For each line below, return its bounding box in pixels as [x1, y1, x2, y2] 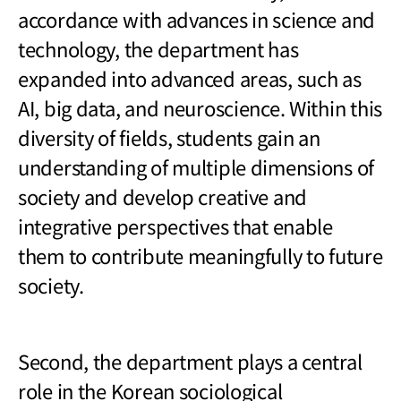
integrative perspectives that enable [18, 210, 333, 240]
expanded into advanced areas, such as [18, 63, 362, 92]
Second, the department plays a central [18, 346, 363, 375]
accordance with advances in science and [18, 4, 376, 33]
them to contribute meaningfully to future [18, 240, 383, 269]
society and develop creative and [18, 181, 308, 210]
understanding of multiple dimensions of [18, 151, 375, 181]
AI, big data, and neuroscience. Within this [18, 92, 382, 122]
